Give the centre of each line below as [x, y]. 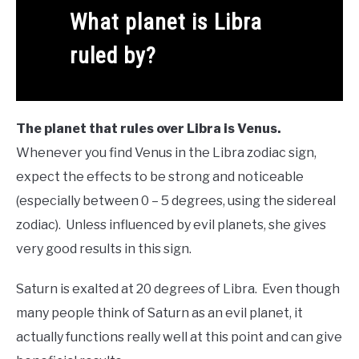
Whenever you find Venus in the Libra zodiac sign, [166, 152]
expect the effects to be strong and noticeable [160, 176]
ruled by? [113, 55]
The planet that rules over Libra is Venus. [150, 128]
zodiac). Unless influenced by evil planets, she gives [171, 224]
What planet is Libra [165, 22]
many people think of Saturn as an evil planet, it [159, 313]
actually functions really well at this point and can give [179, 337]
